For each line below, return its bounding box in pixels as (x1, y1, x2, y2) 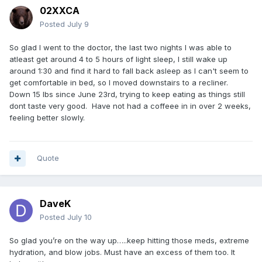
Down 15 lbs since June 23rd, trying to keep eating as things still (9, 89, 245, 99)
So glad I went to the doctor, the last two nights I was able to (9, 43, 232, 53)
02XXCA (40, 5, 80, 17)
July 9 (67, 19, 89, 29)
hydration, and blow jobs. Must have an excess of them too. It (9, 247, 235, 257)
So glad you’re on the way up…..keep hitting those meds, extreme (9, 236, 249, 246)
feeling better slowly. (9, 113, 85, 123)
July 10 (67, 212, 92, 222)
